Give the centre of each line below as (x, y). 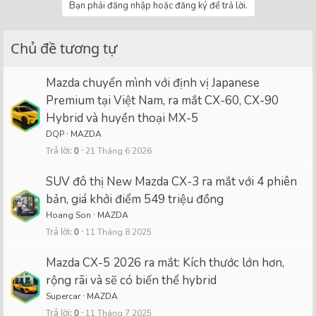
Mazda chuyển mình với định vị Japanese (153, 83)
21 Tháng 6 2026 (119, 151)
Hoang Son (68, 215)
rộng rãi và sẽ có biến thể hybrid (131, 281)
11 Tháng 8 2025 (119, 232)
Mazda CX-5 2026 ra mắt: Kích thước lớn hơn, (165, 263)
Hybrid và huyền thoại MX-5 (122, 119)
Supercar (63, 297)
